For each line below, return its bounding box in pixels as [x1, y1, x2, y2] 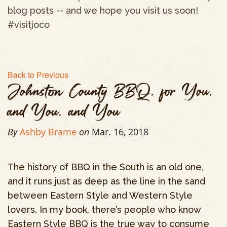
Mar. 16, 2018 [92, 126, 148, 138]
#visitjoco [8, 19, 50, 30]
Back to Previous [8, 69, 68, 81]
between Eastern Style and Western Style [8, 190, 193, 201]
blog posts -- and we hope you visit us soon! [8, 5, 198, 16]
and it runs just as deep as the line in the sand [8, 176, 205, 187]
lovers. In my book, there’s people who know [8, 204, 201, 215]
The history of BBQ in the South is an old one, [8, 162, 204, 173]
